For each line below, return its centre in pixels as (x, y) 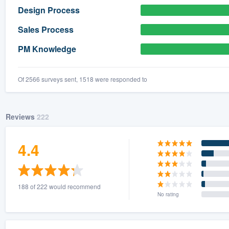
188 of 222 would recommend (59, 186)
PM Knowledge (47, 49)
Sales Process (45, 30)
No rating (168, 194)
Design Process (49, 10)
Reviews (21, 116)
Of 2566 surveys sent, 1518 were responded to (82, 79)
